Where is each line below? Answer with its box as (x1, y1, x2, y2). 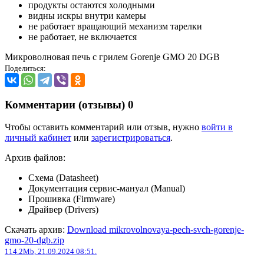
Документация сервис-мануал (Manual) (28, 183, 185, 194)
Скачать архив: (5, 225, 67, 235)
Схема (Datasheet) (28, 173, 98, 183)
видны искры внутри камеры (28, 10, 146, 21)
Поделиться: (5, 63, 46, 72)
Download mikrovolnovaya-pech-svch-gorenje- (67, 225, 244, 235)
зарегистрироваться (91, 133, 170, 143)
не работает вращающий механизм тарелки (28, 21, 202, 31)
